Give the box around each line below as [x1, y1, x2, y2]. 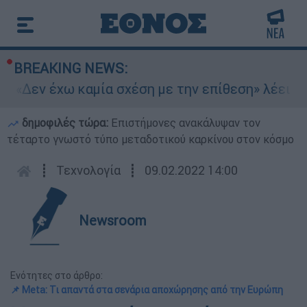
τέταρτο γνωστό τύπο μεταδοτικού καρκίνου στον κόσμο [7, 132, 294, 146]
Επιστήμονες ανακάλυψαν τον [111, 116, 260, 130]
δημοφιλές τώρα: [19, 116, 111, 130]
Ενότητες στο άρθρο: [10, 269, 103, 282]
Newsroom [79, 212, 147, 229]
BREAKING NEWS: [14, 60, 127, 77]
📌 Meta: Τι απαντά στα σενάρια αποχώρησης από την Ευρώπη [10, 284, 283, 296]
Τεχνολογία [56, 162, 121, 178]
